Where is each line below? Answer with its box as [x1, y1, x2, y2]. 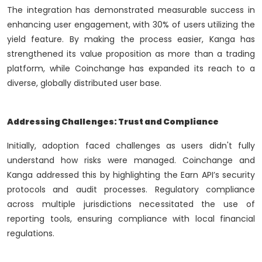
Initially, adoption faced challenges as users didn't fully [7, 140, 255, 152]
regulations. [7, 227, 54, 240]
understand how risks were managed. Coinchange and [7, 154, 255, 167]
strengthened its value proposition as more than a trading [7, 48, 255, 60]
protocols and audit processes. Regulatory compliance [7, 184, 255, 196]
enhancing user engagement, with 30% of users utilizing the [7, 19, 255, 31]
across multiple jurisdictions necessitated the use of [7, 198, 255, 211]
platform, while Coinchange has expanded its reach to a [7, 63, 255, 75]
